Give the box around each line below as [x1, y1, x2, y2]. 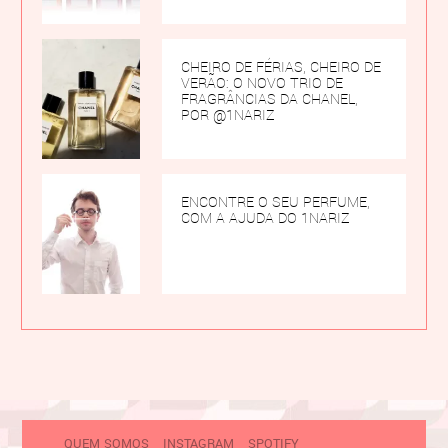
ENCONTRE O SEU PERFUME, [180, 191, 370, 212]
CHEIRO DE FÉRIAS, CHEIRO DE [180, 56, 381, 77]
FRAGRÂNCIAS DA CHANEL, [180, 88, 358, 109]
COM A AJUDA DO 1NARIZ [180, 207, 350, 228]
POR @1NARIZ [180, 104, 275, 125]
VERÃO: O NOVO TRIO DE [180, 72, 343, 93]
